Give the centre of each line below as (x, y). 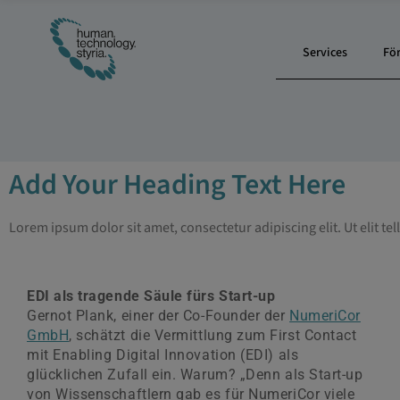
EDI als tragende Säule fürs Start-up (151, 296)
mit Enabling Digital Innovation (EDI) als (163, 355)
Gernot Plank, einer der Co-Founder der (158, 316)
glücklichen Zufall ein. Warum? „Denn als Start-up (195, 375)
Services (325, 53)
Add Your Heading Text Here (177, 185)
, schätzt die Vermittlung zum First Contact (213, 336)
